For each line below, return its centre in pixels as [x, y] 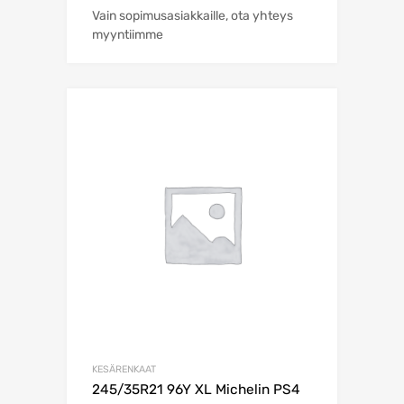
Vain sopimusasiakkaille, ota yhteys [193, 16]
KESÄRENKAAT [124, 370]
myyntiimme [128, 35]
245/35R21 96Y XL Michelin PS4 [196, 390]
